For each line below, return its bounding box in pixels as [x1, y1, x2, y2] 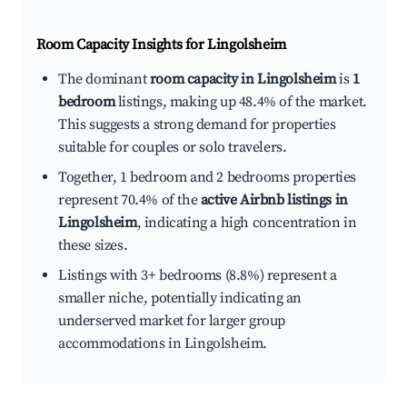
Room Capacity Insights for [36, 35, 208, 55]
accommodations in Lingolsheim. [58, 334, 268, 353]
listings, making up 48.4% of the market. [114, 93, 367, 112]
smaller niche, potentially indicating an [58, 289, 303, 308]
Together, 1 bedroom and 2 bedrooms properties [58, 168, 357, 187]
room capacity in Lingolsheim [149, 70, 336, 89]
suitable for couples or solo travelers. [58, 138, 287, 157]
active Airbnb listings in [200, 191, 348, 210]
